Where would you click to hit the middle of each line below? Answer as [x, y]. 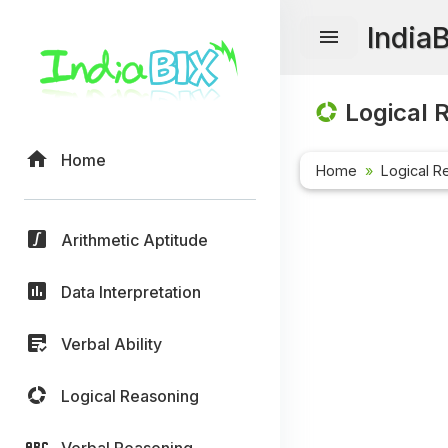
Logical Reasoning [130, 395]
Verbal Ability [111, 343]
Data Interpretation [131, 291]
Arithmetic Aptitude [134, 239]
